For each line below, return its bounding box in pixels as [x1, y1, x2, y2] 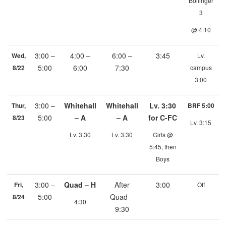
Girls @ [152, 130, 173, 139]
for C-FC [148, 112, 178, 123]
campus [190, 63, 212, 72]
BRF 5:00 [187, 101, 214, 110]
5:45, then [149, 142, 177, 151]
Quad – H [64, 180, 96, 190]
